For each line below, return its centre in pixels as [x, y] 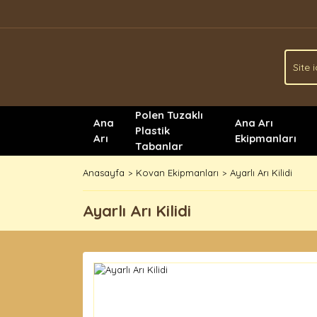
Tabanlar [159, 146]
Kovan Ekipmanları [177, 173]
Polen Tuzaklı [169, 115]
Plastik [152, 131]
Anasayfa [104, 173]
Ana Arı [254, 123]
